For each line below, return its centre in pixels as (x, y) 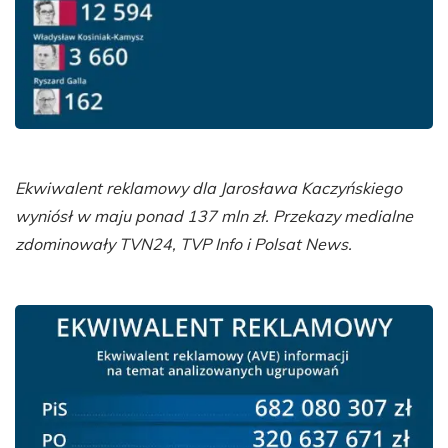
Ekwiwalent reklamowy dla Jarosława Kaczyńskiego (208, 188)
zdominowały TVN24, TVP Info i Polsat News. (183, 244)
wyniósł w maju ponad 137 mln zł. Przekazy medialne (214, 216)
